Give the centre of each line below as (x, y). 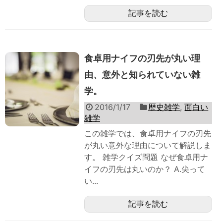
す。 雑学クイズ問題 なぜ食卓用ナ (146, 157)
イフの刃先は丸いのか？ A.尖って (145, 169)
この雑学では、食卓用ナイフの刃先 (148, 134)
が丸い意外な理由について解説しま (148, 145)
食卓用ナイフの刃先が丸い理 (142, 58)
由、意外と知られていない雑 (142, 75)
